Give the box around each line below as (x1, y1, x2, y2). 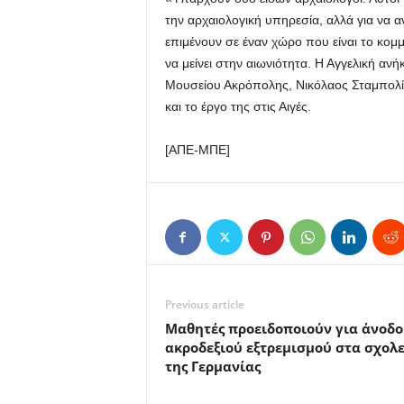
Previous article (164, 297, 244, 313)
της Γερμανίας (164, 357, 261, 376)
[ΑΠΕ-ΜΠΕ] (164, 142, 230, 158)
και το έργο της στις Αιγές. (164, 99, 311, 115)
